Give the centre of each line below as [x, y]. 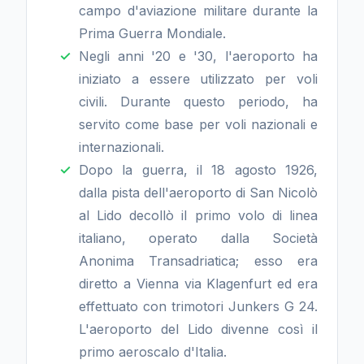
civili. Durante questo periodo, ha [198, 102]
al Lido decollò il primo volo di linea [198, 215]
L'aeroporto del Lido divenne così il [198, 329]
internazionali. [121, 147]
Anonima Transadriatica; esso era [198, 261]
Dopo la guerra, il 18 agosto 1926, [198, 170]
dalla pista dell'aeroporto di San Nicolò [198, 193]
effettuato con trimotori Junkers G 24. [198, 306]
